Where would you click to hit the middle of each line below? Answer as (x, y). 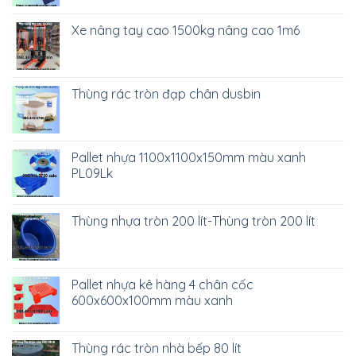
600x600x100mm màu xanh (152, 300)
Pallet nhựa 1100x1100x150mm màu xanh (189, 157)
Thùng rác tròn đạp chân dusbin (166, 93)
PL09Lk (92, 173)
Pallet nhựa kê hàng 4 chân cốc (163, 284)
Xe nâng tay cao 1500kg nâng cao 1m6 (186, 30)
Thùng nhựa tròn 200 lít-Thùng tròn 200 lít (193, 221)
